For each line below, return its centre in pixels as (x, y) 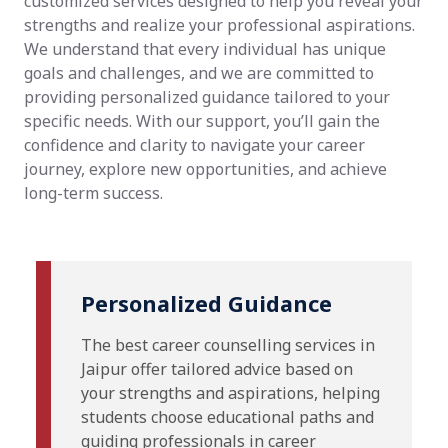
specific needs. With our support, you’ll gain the (202, 121)
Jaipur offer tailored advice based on (217, 369)
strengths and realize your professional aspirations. (219, 25)
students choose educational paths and (227, 417)
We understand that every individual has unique (205, 49)
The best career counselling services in (228, 345)
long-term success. (93, 193)
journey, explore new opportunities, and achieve (205, 169)
